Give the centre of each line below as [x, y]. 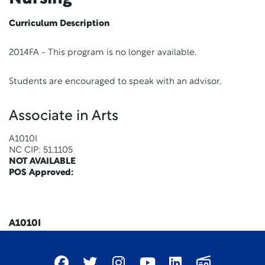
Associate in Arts [64, 117]
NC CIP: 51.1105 [41, 151]
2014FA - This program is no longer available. [103, 53]
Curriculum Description [59, 24]
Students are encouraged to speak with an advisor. [115, 82]
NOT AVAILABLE [42, 162]
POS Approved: [41, 173]
